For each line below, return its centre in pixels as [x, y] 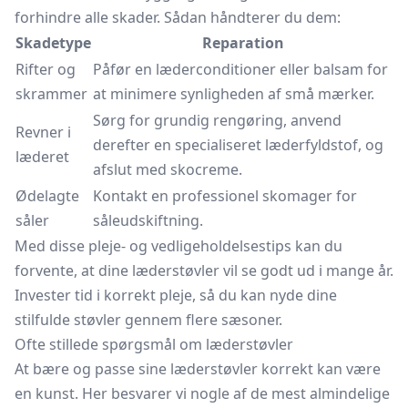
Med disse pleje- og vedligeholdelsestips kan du [178, 246]
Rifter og [46, 69]
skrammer [51, 94]
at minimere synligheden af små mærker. [234, 94]
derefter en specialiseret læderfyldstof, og [238, 145]
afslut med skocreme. [168, 169]
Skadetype [53, 43]
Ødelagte [47, 196]
